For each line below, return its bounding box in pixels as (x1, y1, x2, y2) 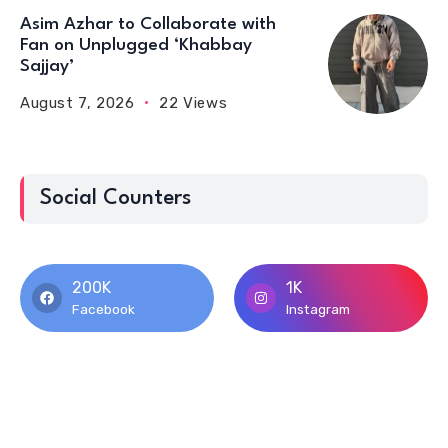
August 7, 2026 (20, 93, 135, 112)
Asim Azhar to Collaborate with (20, 15, 276, 33)
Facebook (72, 300, 135, 317)
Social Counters (40, 187, 191, 209)
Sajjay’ (20, 57, 74, 75)
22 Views (159, 93, 228, 112)
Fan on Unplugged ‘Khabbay (20, 36, 252, 54)
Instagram (286, 300, 350, 317)
